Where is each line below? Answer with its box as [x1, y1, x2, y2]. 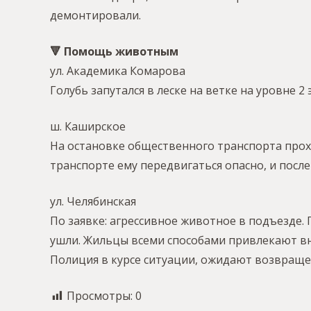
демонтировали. [50, 8, 141, 24]
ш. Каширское [50, 119, 126, 135]
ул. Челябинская [50, 194, 136, 210]
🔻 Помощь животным [50, 44, 178, 60]
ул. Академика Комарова [50, 63, 185, 79]
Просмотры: [67, 288, 133, 304]
